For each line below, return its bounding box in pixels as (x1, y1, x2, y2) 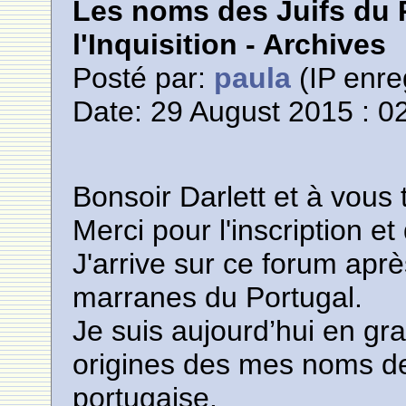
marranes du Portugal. (72, 281, 363, 314)
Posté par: (72, 62, 215, 94)
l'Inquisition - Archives (72, 28, 387, 61)
